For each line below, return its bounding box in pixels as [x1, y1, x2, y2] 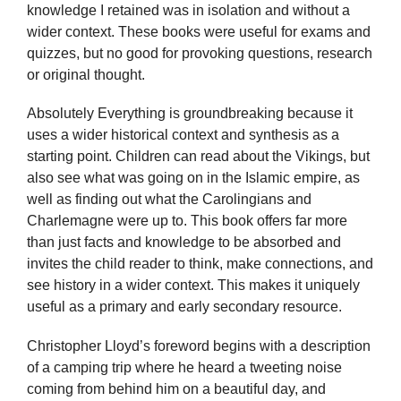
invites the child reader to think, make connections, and [27, 256, 373, 272]
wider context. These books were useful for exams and [27, 24, 371, 40]
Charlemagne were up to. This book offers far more [27, 213, 347, 229]
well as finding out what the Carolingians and [27, 192, 311, 208]
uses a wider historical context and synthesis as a [27, 127, 339, 143]
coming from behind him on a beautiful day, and [27, 380, 326, 397]
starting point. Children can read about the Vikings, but [27, 149, 370, 165]
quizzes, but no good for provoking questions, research [27, 46, 372, 62]
